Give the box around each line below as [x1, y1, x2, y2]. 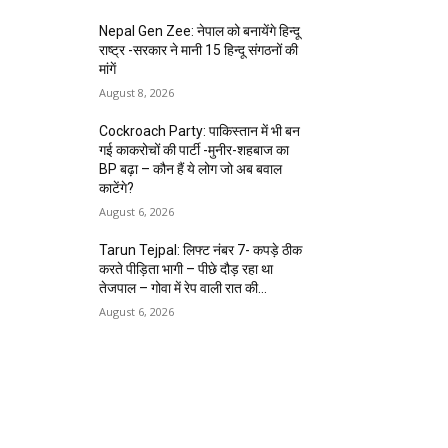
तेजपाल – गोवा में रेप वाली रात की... [99, 279, 268, 296]
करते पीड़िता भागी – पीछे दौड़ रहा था [99, 260, 274, 277]
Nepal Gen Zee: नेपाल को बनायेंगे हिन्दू [99, 22, 301, 39]
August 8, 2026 [99, 84, 175, 100]
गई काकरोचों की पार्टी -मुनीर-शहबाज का [99, 141, 290, 158]
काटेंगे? [99, 179, 135, 196]
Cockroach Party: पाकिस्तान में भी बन [99, 122, 301, 139]
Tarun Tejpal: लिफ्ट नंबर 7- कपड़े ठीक [99, 241, 303, 258]
